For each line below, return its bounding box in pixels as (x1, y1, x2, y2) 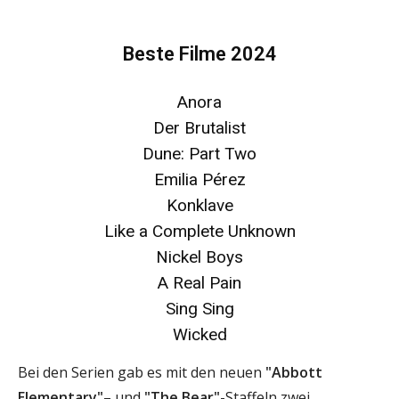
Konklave (166, 194, 233, 216)
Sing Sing (165, 297, 234, 319)
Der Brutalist (153, 117, 246, 138)
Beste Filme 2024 (122, 42, 277, 65)
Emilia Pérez (153, 168, 246, 190)
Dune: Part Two (142, 142, 256, 164)
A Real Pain (158, 272, 241, 293)
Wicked (172, 323, 227, 345)
